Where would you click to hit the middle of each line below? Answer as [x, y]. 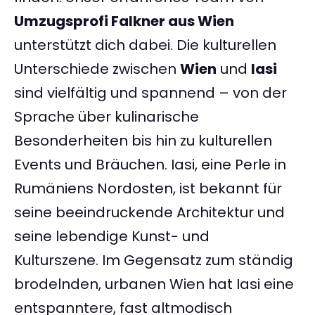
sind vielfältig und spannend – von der [150, 93]
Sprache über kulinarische [107, 117]
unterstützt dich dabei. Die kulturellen [145, 45]
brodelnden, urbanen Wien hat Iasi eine [154, 284]
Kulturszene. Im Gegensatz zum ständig [154, 261]
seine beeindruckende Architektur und [149, 213]
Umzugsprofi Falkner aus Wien [124, 21]
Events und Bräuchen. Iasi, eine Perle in [150, 165]
